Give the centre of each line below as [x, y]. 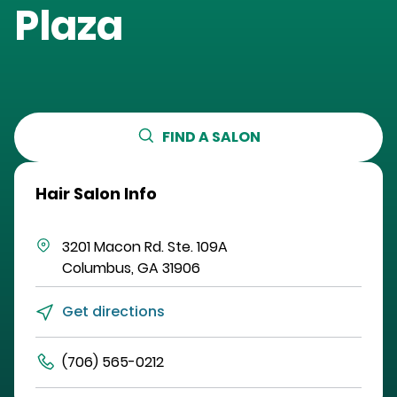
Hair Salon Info [96, 194]
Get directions [113, 312]
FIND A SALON [211, 137]
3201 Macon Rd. [113, 247]
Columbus [97, 269]
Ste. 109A [198, 247]
